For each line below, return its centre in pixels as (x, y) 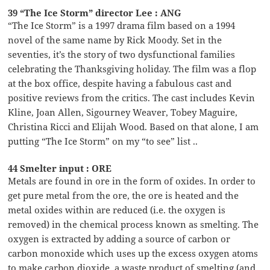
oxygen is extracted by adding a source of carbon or (119, 238)
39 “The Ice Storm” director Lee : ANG (95, 12)
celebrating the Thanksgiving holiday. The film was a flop (132, 68)
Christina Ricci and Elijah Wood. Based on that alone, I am (133, 126)
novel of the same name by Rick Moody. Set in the (115, 39)
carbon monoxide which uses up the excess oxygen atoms (133, 253)
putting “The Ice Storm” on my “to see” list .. (103, 141)
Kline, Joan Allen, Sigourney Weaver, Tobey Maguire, (123, 112)
